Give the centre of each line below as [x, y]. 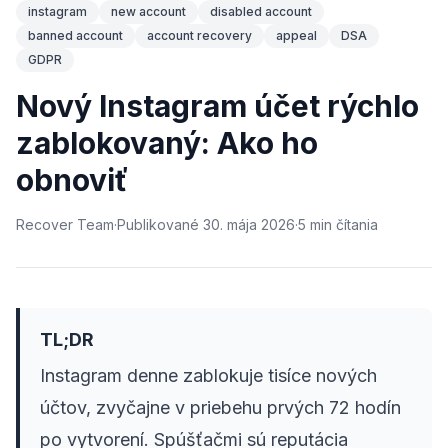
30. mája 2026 [249, 225]
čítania [357, 225]
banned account [75, 36]
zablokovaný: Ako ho [167, 143]
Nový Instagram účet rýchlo [217, 106]
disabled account [261, 12]
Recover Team [65, 225]
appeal [296, 36]
